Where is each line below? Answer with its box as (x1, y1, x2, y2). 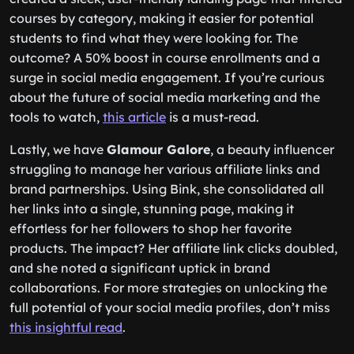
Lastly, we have (9, 141, 107, 157)
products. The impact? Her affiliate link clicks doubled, (9, 240, 337, 256)
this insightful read (9, 319, 122, 335)
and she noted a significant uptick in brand (9, 260, 270, 276)
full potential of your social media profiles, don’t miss (9, 299, 330, 315)
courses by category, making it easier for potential (9, 10, 314, 26)
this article (103, 109, 166, 125)
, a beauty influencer (210, 141, 334, 157)
